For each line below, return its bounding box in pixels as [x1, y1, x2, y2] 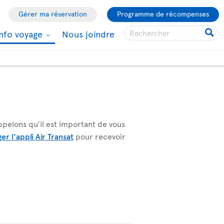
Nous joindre [62, 27, 114, 40]
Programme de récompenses [117, 9, 209, 18]
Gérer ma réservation [18, 9, 87, 18]
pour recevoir [73, 130, 125, 141]
